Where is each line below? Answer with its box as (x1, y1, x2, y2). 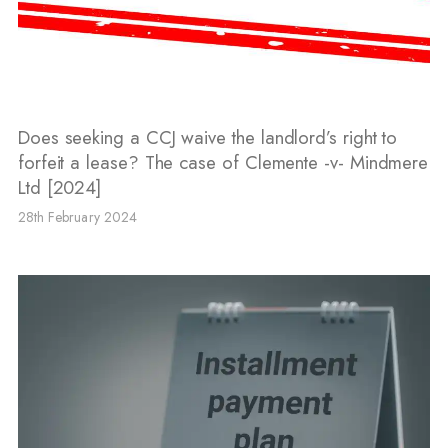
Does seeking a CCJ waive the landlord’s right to (17, 123, 398, 151)
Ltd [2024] (17, 173, 102, 201)
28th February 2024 (17, 206, 137, 227)
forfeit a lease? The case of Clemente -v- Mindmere (17, 148, 429, 176)
